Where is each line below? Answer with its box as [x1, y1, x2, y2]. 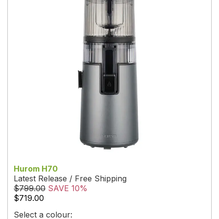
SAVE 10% [48, 183, 88, 194]
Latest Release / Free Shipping [14, 174, 127, 184]
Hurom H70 [14, 164, 58, 174]
